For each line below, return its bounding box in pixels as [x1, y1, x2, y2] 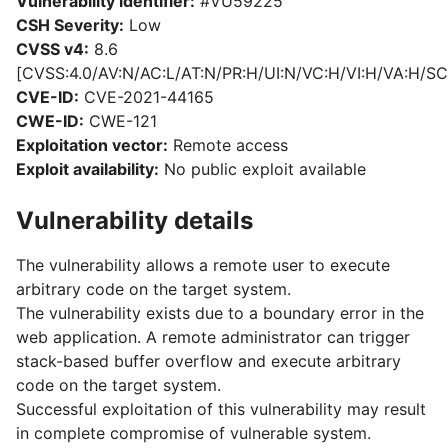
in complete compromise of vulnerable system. [16, 423, 371, 443]
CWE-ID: [16, 111, 84, 131]
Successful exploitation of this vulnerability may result [16, 399, 426, 419]
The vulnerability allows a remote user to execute [16, 255, 390, 275]
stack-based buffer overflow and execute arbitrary [16, 351, 401, 371]
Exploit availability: [16, 159, 159, 179]
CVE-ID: [16, 87, 79, 107]
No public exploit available [159, 159, 366, 179]
